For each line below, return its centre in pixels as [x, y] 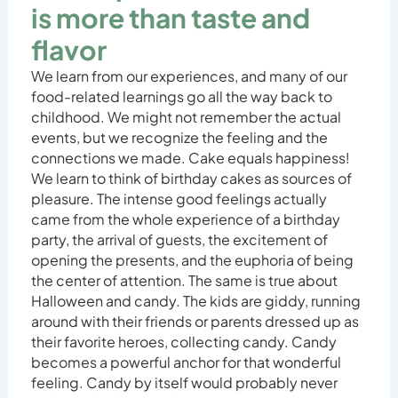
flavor [68, 49]
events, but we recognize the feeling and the [179, 137]
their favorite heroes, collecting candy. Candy [183, 341]
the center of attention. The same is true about [184, 280]
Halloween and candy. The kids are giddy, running [195, 300]
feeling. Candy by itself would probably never [184, 382]
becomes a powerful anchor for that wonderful [186, 362]
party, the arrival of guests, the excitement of [179, 239]
